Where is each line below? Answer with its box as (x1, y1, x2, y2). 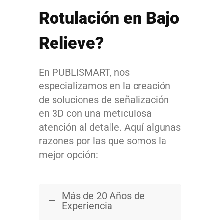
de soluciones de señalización (39, 93, 169, 106)
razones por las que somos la (39, 135, 166, 147)
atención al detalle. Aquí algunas (39, 121, 181, 133)
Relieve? (39, 32, 104, 53)
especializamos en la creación (39, 80, 170, 92)
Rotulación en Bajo (39, 7, 179, 27)
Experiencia (62, 199, 112, 212)
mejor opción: (39, 148, 98, 161)
